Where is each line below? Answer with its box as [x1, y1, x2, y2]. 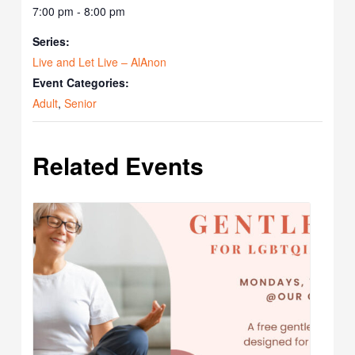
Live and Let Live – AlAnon [32, 54, 167, 71]
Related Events [32, 148, 204, 183]
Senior [64, 95, 97, 112]
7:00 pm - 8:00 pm [32, 3, 126, 20]
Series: [32, 33, 71, 50]
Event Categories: [32, 74, 130, 91]
